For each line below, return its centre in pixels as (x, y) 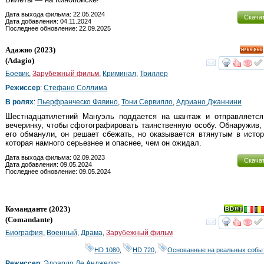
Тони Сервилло (147, 102)
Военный (62, 232)
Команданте (26, 209)
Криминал (119, 73)
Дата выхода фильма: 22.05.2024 (55, 14)
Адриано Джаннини (209, 102)
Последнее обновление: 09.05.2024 (58, 171)
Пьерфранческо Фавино (77, 102)
